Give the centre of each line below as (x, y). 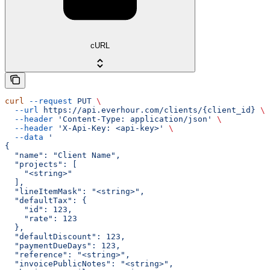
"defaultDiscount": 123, (65, 237)
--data (24, 137)
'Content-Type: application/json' (133, 119)
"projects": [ (41, 165)
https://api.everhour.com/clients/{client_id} (147, 110)
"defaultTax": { (46, 201)
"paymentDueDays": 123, (63, 246)
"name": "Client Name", (63, 155)
